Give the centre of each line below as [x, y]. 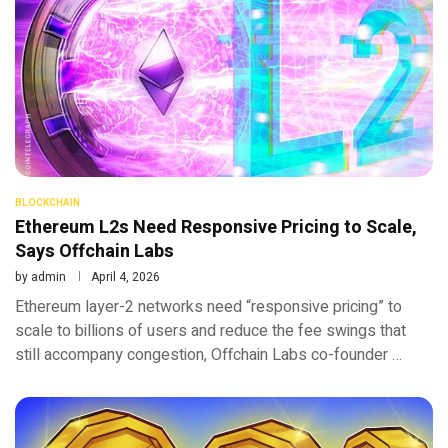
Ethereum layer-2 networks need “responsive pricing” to [208, 306]
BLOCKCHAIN [47, 202]
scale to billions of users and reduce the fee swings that [210, 330]
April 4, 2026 [125, 276]
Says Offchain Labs [94, 251]
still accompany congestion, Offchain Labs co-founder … [208, 354]
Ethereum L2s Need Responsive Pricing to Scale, [216, 227]
